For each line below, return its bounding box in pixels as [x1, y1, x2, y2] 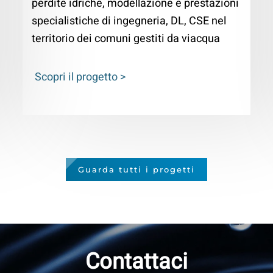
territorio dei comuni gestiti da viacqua [32, 30, 221, 48]
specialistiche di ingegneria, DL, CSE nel [32, 13, 227, 30]
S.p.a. [32, 48, 60, 65]
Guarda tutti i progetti [78, 165, 195, 175]
